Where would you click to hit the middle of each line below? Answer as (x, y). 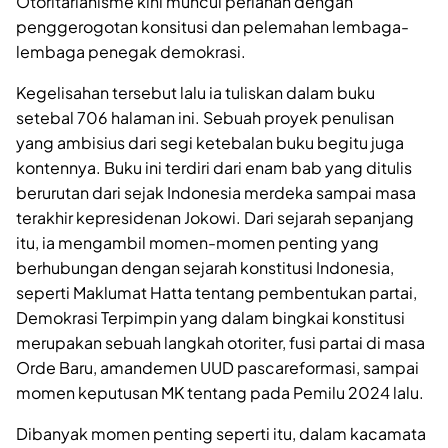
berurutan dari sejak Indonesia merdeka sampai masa (216, 192)
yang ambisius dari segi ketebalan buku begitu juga (210, 142)
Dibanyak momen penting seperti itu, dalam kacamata (221, 433)
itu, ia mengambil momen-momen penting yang (197, 242)
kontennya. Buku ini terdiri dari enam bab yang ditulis (214, 167)
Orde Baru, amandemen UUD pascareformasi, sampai (217, 367)
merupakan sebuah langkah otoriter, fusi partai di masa (220, 342)
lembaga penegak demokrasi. (131, 51)
